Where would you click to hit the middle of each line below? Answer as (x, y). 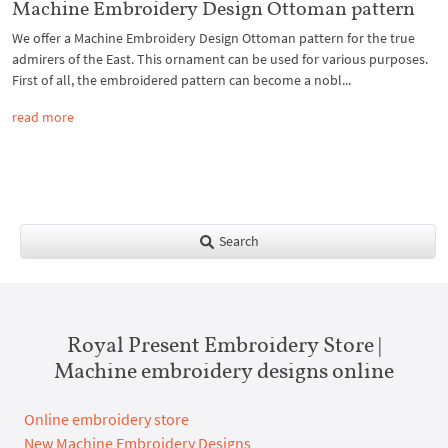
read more (43, 117)
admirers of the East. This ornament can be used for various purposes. (220, 59)
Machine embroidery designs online (224, 370)
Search (237, 241)
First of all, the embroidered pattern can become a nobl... (181, 80)
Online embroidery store (106, 419)
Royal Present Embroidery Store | (224, 344)
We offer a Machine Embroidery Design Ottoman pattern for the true (213, 38)
